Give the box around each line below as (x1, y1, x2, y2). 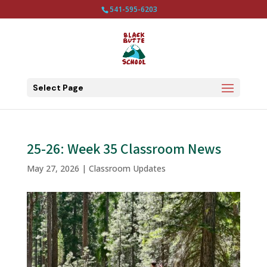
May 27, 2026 (26, 163, 79, 174)
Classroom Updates (88, 163, 166, 174)
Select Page (32, 82, 83, 93)
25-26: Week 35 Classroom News (26, 140, 221, 159)
